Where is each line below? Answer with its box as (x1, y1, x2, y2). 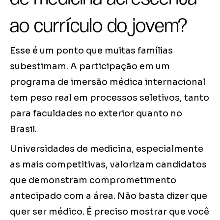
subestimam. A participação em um (10, 61, 170, 72)
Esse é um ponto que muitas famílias (10, 45, 173, 56)
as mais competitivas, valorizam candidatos (10, 159, 207, 170)
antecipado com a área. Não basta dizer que (10, 191, 207, 202)
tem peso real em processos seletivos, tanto (10, 92, 209, 104)
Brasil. (10, 124, 37, 135)
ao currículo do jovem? (10, 14, 187, 37)
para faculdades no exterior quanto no (10, 108, 182, 119)
